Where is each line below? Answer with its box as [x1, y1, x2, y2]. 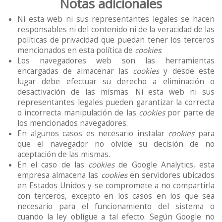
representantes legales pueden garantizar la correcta [17, 97, 215, 108]
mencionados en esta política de [17, 45, 135, 55]
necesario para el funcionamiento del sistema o [17, 201, 215, 212]
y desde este [159, 66, 215, 76]
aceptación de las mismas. [17, 149, 110, 160]
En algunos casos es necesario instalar [17, 128, 168, 139]
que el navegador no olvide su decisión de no [17, 139, 215, 149]
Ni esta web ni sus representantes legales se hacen [17, 14, 215, 24]
